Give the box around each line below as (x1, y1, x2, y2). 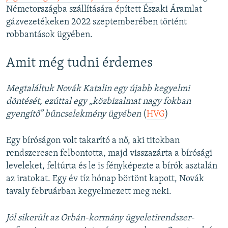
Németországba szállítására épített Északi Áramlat (6, 4, 202, 14)
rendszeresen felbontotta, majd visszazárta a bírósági (6, 148, 212, 158)
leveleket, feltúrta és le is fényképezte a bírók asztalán (6, 161, 217, 171)
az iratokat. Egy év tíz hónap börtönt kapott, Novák (6, 174, 204, 184)
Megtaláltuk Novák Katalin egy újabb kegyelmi (6, 83, 190, 94)
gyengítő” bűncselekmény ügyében (6, 109, 141, 119)
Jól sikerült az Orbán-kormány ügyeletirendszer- (6, 213, 194, 223)
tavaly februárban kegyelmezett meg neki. (6, 186, 172, 196)
